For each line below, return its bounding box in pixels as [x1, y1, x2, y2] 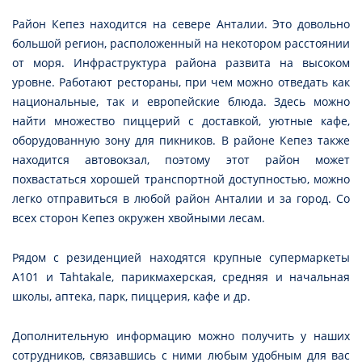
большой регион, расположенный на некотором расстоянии [12, 36, 350, 52]
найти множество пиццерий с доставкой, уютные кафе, [12, 113, 350, 129]
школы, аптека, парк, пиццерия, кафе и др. [12, 288, 250, 305]
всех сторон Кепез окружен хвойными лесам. [12, 210, 265, 226]
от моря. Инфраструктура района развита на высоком [12, 55, 350, 71]
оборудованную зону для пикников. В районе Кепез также [12, 133, 350, 149]
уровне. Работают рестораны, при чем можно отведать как [12, 74, 350, 90]
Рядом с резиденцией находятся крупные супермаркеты [12, 250, 350, 266]
